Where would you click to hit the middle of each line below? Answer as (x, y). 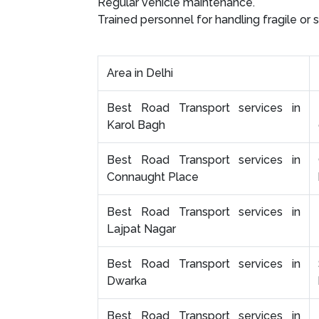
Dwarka (128, 281)
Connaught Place (153, 177)
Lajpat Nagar (141, 229)
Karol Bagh (136, 125)
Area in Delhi (140, 73)
